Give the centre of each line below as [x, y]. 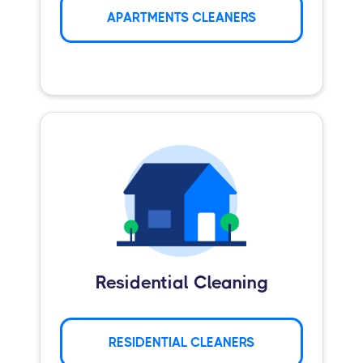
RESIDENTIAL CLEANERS [181, 343]
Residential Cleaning [181, 283]
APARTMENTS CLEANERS [181, 17]
